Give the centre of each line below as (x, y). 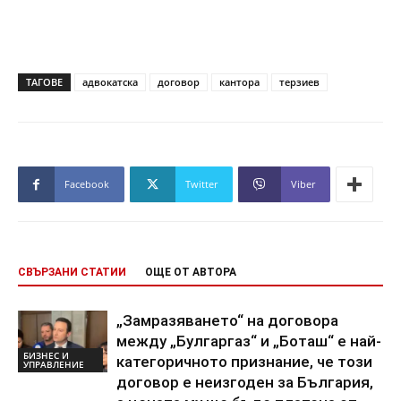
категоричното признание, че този (244, 362)
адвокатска (110, 82)
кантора (239, 82)
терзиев (299, 82)
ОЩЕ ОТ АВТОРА (191, 273)
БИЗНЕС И (46, 355)
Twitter (201, 184)
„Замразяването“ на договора (227, 321)
